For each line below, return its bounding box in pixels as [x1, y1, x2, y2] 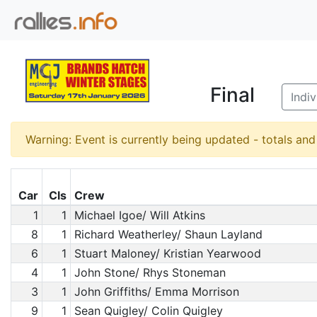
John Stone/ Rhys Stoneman [74, 265, 226, 279]
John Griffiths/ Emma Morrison [74, 284, 239, 299]
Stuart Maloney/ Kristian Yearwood [74, 246, 261, 260]
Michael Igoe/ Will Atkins [74, 208, 205, 222]
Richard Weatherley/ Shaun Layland [74, 227, 263, 241]
